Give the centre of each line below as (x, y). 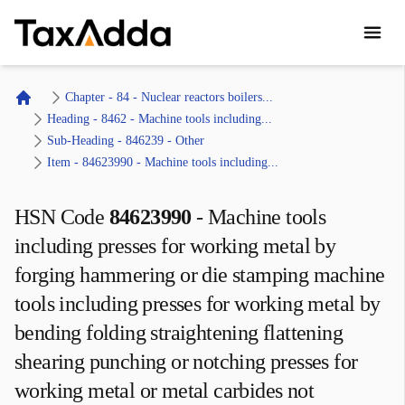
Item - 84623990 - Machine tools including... (163, 162)
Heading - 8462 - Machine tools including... (160, 119)
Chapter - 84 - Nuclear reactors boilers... (169, 97)
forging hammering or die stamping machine (200, 275)
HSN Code (60, 217)
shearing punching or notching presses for (186, 362)
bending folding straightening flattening (179, 333)
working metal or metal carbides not (164, 391)
